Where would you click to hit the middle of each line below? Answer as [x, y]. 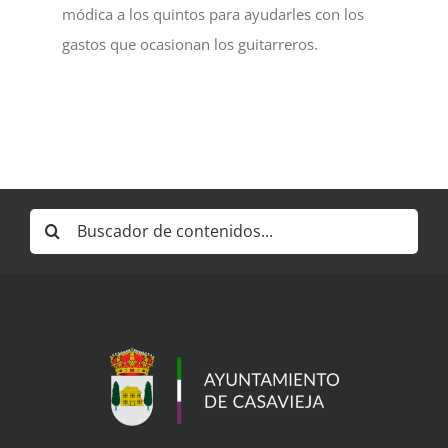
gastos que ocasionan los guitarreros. [190, 43]
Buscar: [54, 222]
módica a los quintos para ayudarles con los [213, 13]
